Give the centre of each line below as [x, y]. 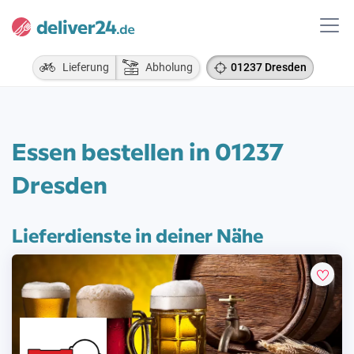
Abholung [166, 67]
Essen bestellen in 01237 [148, 151]
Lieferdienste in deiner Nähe [137, 234]
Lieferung [82, 67]
